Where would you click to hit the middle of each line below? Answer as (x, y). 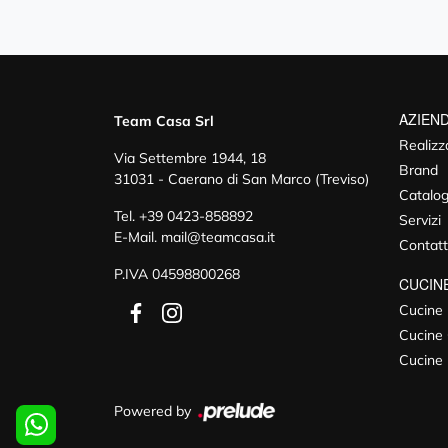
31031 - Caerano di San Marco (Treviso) (241, 179)
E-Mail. (137, 237)
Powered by (154, 411)
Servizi (420, 220)
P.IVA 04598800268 (177, 274)
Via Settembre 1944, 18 (190, 158)
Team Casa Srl (164, 121)
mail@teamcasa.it (218, 237)
